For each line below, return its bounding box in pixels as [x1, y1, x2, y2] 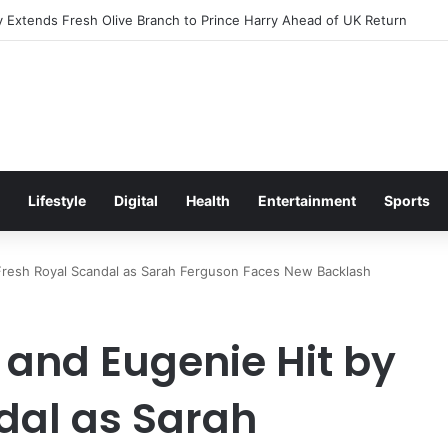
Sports [384, 192, 430, 209]
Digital [114, 192, 158, 209]
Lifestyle [28, 192, 86, 209]
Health [186, 192, 230, 209]
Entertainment [258, 192, 356, 209]
